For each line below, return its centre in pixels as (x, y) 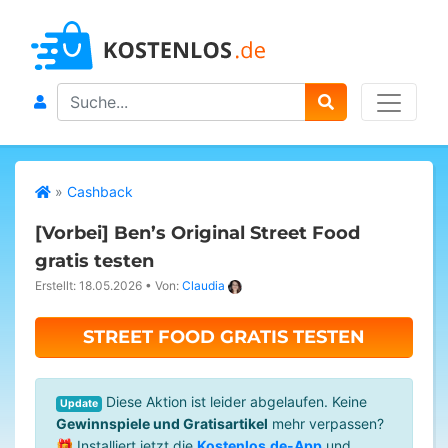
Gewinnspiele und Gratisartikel (162, 423)
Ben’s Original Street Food (237, 233)
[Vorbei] (72, 233)
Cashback (100, 191)
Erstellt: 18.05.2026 (88, 285)
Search (78, 92)
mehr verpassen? (326, 423)
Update (79, 403)
